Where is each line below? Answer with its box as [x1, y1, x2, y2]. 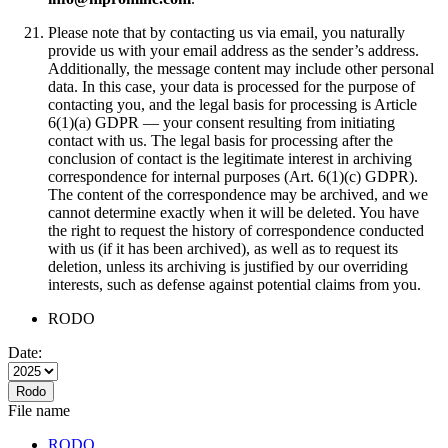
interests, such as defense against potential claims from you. [48, 276, 421, 294]
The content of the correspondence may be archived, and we [48, 186, 428, 204]
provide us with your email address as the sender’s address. [48, 42, 419, 60]
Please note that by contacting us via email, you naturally [48, 24, 405, 42]
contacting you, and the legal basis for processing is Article [48, 96, 417, 114]
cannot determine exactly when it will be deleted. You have [48, 204, 419, 222]
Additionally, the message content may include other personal [48, 60, 434, 78]
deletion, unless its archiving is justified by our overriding [48, 258, 408, 276]
